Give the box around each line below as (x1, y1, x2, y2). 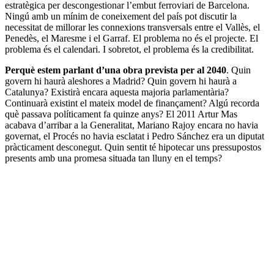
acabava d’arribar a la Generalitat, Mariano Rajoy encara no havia (5, 119, 258, 130)
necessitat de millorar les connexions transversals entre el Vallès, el (5, 21, 260, 32)
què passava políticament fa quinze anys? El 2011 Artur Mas (5, 108, 237, 119)
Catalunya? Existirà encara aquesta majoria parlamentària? (5, 86, 229, 97)
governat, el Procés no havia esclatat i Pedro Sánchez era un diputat (5, 130, 264, 141)
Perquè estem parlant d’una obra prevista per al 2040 (5, 64, 226, 75)
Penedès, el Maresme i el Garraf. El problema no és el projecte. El (5, 32, 258, 43)
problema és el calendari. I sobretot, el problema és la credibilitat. (5, 43, 254, 54)
